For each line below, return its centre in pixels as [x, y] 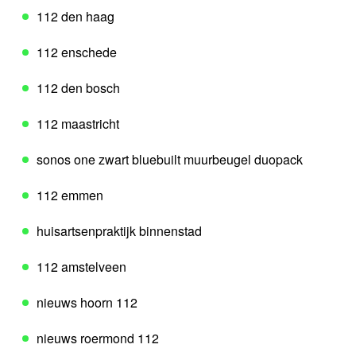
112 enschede [77, 52]
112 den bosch [78, 88]
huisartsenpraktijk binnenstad [119, 231]
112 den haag [75, 17]
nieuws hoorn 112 [87, 303]
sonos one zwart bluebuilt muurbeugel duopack [170, 160]
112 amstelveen [81, 267]
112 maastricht [78, 124]
